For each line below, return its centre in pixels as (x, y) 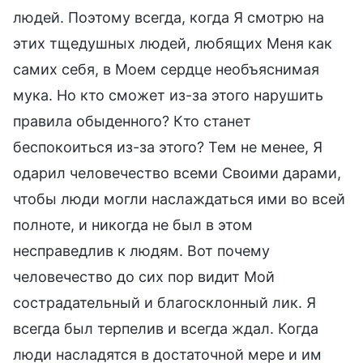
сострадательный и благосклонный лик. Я (164, 302)
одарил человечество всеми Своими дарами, (177, 173)
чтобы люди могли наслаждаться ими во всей (179, 199)
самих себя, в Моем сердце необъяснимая (166, 69)
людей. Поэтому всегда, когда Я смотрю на (169, 17)
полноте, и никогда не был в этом (133, 224)
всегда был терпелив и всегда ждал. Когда (166, 328)
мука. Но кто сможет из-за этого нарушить (168, 95)
